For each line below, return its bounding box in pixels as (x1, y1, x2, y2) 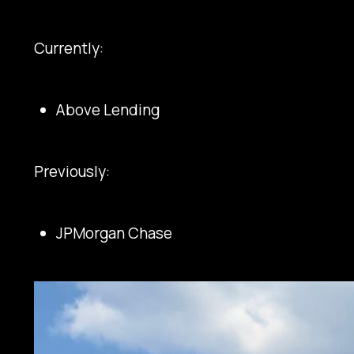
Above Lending (56, 99, 160, 120)
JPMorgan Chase (56, 222, 173, 243)
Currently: (34, 38, 104, 59)
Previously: (34, 160, 111, 182)
